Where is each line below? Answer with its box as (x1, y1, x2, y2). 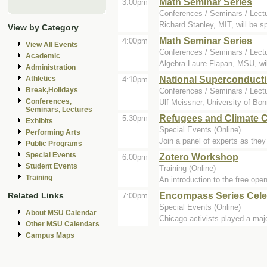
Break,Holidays (26, 86, 78, 95)
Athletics (26, 74, 56, 83)
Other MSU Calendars (26, 219, 100, 228)
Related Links (8, 190, 64, 200)
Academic (26, 52, 60, 61)
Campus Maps (26, 231, 74, 240)
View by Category (8, 23, 79, 33)
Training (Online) (159, 163, 216, 173)
